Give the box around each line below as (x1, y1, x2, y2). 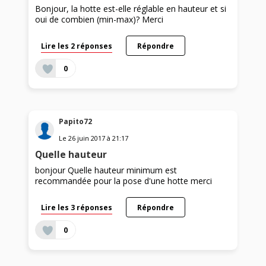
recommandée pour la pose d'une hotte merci (35, 175, 213, 186)
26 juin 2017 (68, 133, 106, 142)
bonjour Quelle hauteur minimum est (35, 164, 178, 176)
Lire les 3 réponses (41, 202, 113, 212)
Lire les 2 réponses (41, 40, 113, 50)
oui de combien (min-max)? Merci (35, 13, 164, 25)
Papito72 (59, 116, 93, 126)
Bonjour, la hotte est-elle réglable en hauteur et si (35, 2, 227, 14)
